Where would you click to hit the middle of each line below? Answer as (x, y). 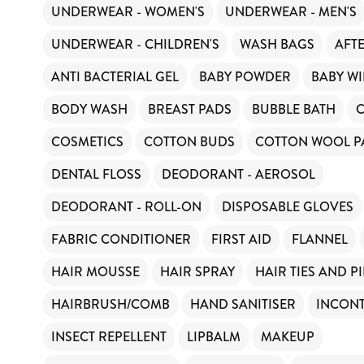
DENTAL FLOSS (96, 174)
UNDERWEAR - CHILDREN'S (135, 44)
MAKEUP (288, 336)
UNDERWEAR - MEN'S (291, 11)
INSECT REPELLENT (109, 336)
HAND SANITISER (243, 304)
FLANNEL (320, 239)
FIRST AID (241, 239)
